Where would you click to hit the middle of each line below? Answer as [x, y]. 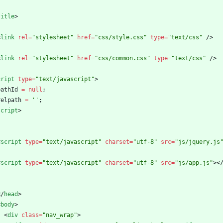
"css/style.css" [121, 38]
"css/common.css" [122, 58]
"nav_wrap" [60, 215]
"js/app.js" [194, 163]
